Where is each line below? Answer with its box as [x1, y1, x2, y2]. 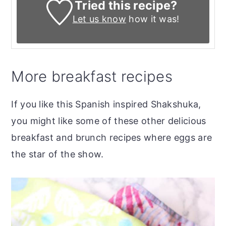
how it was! [126, 13, 180, 24]
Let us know [72, 13, 127, 24]
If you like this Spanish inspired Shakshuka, [11, 98, 201, 109]
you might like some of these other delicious [11, 115, 206, 126]
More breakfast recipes [11, 67, 173, 85]
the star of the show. [11, 148, 104, 159]
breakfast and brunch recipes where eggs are [11, 132, 212, 143]
